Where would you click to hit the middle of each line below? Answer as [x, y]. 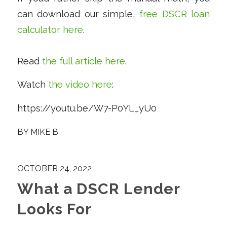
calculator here [50, 29]
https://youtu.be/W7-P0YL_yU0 [87, 108]
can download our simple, [78, 14]
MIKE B [44, 132]
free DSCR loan [175, 14]
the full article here [83, 61]
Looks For [54, 209]
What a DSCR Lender [98, 189]
